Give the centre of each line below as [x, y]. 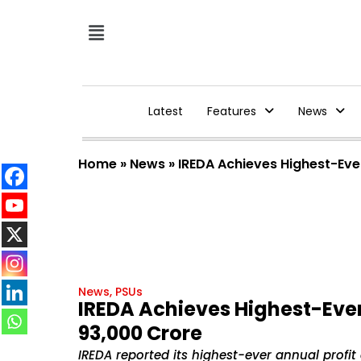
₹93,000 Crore [140, 333]
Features [231, 111]
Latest [165, 111]
